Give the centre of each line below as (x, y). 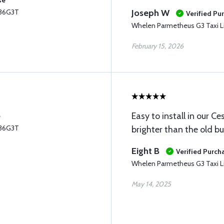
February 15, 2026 (157, 46)
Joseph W (150, 13)
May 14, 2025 (151, 184)
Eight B (145, 151)
